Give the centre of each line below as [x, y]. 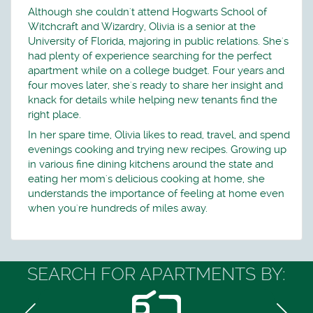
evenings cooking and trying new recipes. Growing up [157, 150]
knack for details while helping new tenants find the [153, 100]
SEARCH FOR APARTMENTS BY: [156, 274]
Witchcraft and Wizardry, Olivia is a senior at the [142, 26]
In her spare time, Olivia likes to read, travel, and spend [159, 135]
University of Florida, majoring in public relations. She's [158, 41]
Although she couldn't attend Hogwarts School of [147, 12]
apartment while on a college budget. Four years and [156, 70]
